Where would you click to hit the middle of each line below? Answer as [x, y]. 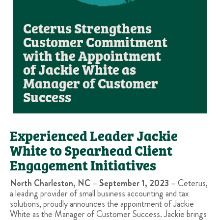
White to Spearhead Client [91, 150]
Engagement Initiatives [84, 165]
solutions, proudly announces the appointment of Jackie [102, 204]
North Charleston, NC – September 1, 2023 [89, 183]
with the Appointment [92, 55]
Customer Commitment [95, 42]
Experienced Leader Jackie [94, 136]
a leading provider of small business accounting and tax [99, 194]
